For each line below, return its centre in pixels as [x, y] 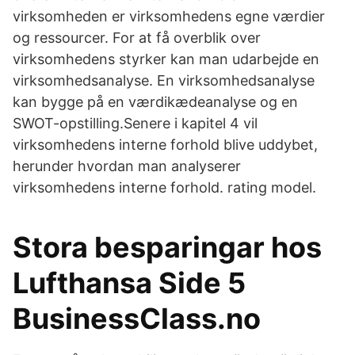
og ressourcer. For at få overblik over [137, 38]
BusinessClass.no [137, 319]
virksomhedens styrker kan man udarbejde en [166, 59]
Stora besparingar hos [167, 247]
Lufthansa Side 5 [129, 283]
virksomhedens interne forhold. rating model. [164, 187]
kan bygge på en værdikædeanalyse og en [155, 102]
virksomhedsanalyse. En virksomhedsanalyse [164, 80]
